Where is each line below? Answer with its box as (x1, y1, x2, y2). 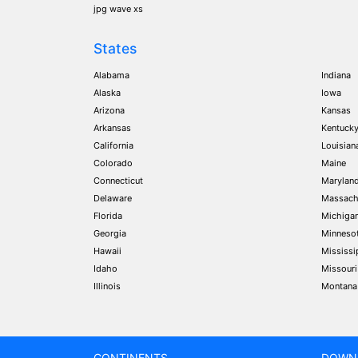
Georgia (93, 228, 126, 239)
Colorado (93, 157, 133, 169)
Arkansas (93, 122, 131, 133)
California (93, 140, 133, 151)
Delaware (93, 193, 132, 204)
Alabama (93, 70, 129, 81)
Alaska (93, 87, 121, 98)
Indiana (321, 70, 351, 81)
